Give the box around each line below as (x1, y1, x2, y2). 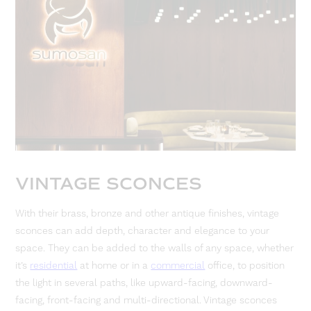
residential (30, 259, 78, 272)
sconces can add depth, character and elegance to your (15, 224, 270, 237)
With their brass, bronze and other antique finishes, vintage (15, 207, 280, 220)
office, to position (205, 259, 285, 272)
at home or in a (77, 259, 151, 272)
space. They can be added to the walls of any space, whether (15, 242, 294, 255)
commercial (151, 259, 205, 272)
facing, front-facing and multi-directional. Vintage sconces (15, 294, 278, 307)
